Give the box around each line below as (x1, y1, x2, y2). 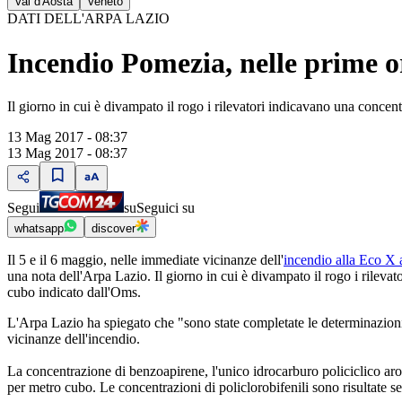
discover (92, 222, 135, 235)
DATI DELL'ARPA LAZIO (7, 11, 170, 27)
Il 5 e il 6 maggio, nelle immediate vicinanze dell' (7, 252, 284, 267)
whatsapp (14, 222, 64, 235)
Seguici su (136, 200, 195, 215)
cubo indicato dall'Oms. (7, 284, 141, 300)
